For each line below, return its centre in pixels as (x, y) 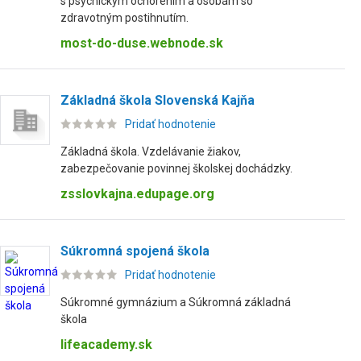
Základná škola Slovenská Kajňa (158, 100)
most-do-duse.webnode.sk (142, 43)
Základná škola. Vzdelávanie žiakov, (151, 151)
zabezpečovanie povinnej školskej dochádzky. (176, 168)
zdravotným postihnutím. (124, 18)
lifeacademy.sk (106, 344)
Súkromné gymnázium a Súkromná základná (176, 302)
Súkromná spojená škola (135, 251)
